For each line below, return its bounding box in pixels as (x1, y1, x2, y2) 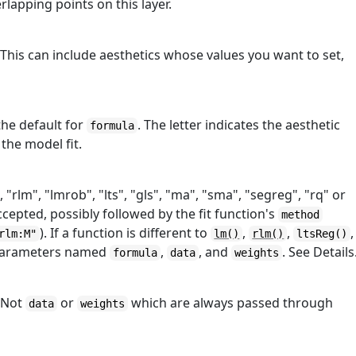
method (281, 208, 320, 221)
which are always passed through (128, 294, 334, 311)
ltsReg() (296, 227, 348, 240)
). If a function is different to (40, 224, 211, 242)
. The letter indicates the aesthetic (137, 116, 341, 133)
